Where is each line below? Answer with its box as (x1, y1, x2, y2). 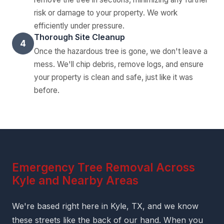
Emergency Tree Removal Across (12, 160, 195, 174)
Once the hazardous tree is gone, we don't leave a (34, 46, 207, 56)
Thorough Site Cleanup (34, 31, 125, 42)
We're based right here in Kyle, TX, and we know (12, 200, 198, 211)
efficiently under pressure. (34, 20, 124, 30)
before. (34, 85, 59, 95)
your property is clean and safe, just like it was (34, 72, 193, 82)
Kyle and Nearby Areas (12, 173, 138, 187)
